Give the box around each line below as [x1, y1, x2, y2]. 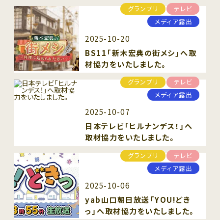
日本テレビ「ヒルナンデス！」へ [84, 120, 193, 132]
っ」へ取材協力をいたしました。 [84, 205, 196, 217]
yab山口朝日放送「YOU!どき [84, 193, 191, 205]
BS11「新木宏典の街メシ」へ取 [84, 47, 197, 58]
